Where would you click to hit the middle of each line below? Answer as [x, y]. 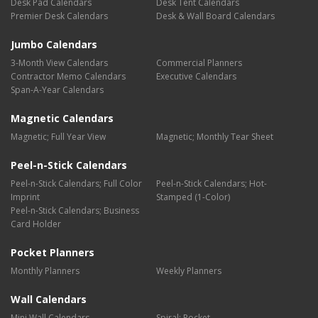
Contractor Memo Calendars [68, 76]
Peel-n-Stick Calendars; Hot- [211, 183]
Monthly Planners [45, 271]
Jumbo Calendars [54, 44]
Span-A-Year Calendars [57, 90]
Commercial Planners [199, 63]
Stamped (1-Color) [193, 197]
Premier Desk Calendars [59, 16]
